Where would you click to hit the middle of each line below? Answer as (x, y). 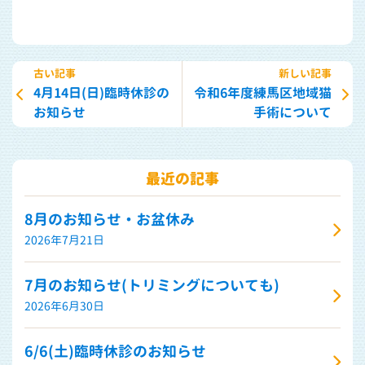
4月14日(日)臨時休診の (101, 93)
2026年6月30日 (64, 306)
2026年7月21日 (64, 240)
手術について (292, 113)
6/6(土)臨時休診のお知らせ (115, 352)
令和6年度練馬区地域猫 (263, 93)
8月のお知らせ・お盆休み (110, 220)
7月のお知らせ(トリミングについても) (152, 286)
